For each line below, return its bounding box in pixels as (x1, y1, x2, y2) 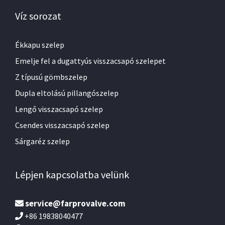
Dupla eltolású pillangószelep (15, 88, 119, 98)
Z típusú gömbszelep (15, 72, 87, 82)
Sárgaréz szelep (15, 136, 70, 147)
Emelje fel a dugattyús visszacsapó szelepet (15, 56, 166, 66)
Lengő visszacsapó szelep (15, 104, 103, 115)
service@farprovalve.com (25, 198, 126, 209)
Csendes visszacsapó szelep (15, 120, 109, 131)
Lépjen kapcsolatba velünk (15, 168, 129, 181)
